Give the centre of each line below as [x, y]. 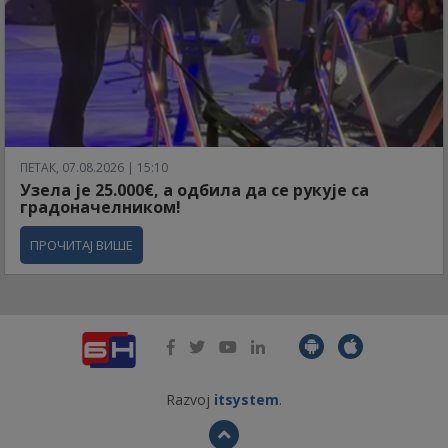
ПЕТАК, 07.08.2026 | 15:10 [94, 167]
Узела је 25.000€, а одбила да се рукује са [194, 189]
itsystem [246, 399]
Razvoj [190, 399]
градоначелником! [100, 206]
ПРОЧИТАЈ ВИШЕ [81, 244]
